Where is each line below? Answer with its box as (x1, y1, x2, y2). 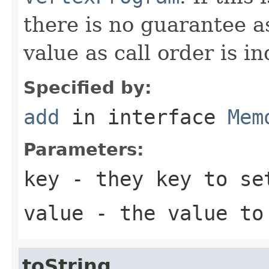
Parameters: (23, 139, 144, 160)
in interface (59, 104, 228, 129)
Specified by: (23, 77, 152, 98)
